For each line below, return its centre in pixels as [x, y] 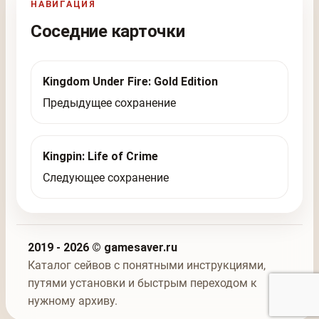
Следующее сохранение [106, 177]
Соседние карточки [108, 31]
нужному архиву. [73, 301]
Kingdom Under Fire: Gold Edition [131, 82]
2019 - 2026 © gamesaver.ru [103, 248]
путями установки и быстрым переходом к [142, 283]
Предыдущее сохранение [110, 103]
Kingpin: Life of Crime [101, 157]
